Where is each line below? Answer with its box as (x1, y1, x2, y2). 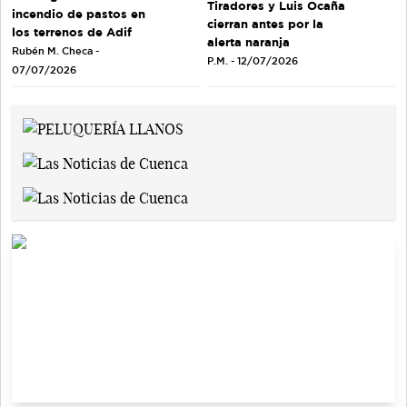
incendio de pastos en (12, 7, 145, 21)
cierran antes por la (207, 16, 323, 30)
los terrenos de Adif (12, 25, 132, 39)
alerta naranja (207, 35, 290, 48)
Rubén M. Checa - (12, 45, 99, 57)
